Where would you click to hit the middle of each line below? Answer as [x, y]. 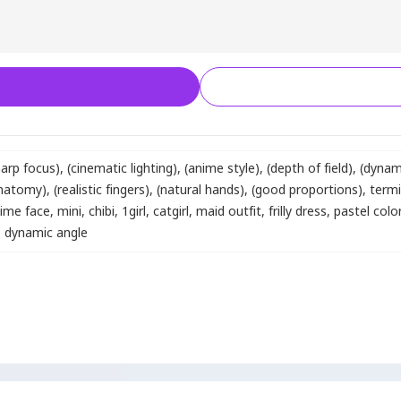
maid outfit [229, 212]
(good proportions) [307, 190]
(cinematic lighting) [122, 169]
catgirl [171, 212]
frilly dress [298, 212]
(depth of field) [310, 169]
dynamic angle [46, 233]
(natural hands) [200, 190]
